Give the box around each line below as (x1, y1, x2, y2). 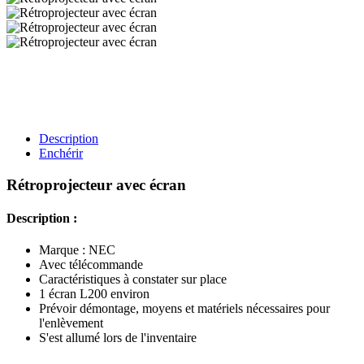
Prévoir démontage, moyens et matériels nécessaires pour (39, 301, 330, 316)
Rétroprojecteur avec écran (6, 175, 186, 193)
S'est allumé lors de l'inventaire (39, 331, 197, 345)
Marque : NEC (39, 243, 115, 258)
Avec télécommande (39, 258, 143, 272)
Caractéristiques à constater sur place (39, 272, 227, 287)
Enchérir (39, 146, 83, 160)
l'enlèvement (39, 316, 103, 331)
